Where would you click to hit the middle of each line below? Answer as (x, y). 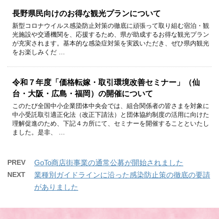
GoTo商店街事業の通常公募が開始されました (109, 162)
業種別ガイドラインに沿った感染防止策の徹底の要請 (122, 175)
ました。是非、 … (39, 132)
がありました (56, 187)
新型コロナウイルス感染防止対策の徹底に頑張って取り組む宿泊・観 (111, 25)
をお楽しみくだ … (39, 52)
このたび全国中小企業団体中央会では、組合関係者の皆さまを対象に (111, 106)
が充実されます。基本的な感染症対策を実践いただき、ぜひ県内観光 (111, 43)
